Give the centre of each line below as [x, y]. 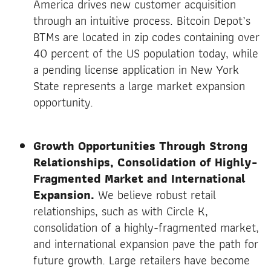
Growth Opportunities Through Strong [140, 145]
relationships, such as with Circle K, [121, 211]
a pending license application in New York [136, 69]
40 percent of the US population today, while [146, 53]
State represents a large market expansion [139, 86]
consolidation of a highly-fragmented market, [146, 227]
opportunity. [63, 102]
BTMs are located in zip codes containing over [146, 37]
